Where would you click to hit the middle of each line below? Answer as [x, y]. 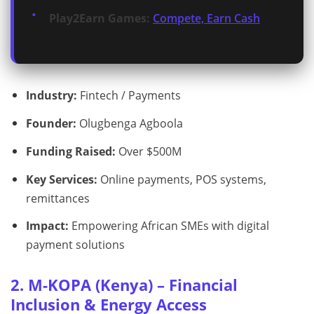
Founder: [51, 123]
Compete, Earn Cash [206, 19]
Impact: [47, 226]
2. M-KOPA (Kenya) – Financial [124, 285]
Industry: [51, 96]
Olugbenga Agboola [129, 123]
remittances [57, 198]
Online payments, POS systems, [182, 179]
